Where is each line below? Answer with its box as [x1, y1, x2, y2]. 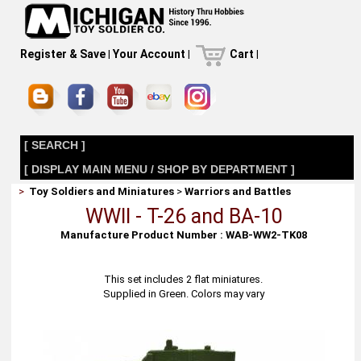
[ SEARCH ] [23, 139, 85, 151]
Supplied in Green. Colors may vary [102, 288, 264, 300]
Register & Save [19, 48, 106, 60]
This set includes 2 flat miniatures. [104, 273, 263, 285]
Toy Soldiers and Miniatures [29, 185, 175, 197]
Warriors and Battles [185, 185, 292, 197]
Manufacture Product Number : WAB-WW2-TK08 [60, 229, 307, 241]
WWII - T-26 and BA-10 [85, 205, 283, 228]
